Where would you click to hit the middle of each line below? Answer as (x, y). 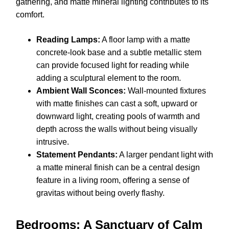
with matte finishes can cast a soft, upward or (117, 103)
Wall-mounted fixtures (166, 90)
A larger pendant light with (165, 154)
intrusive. (53, 142)
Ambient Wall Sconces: (81, 90)
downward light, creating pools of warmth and (118, 116)
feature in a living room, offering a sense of (113, 180)
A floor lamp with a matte (145, 39)
